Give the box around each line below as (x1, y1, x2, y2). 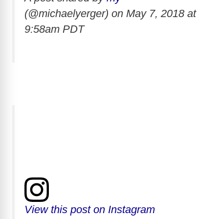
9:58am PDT (24, 22, 84, 35)
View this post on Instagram (24, 203, 155, 216)
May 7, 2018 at (126, 7, 196, 20)
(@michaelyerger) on (24, 7, 126, 20)
